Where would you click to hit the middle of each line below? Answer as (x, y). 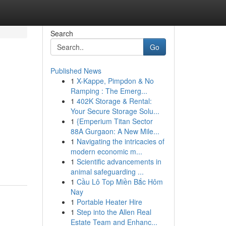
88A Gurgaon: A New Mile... (115, 131)
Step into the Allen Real (114, 212)
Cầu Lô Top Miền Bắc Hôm (120, 182)
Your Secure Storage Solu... (115, 111)
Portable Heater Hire (109, 202)
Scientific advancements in (119, 161)
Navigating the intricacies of (120, 141)
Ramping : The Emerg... (109, 91)
